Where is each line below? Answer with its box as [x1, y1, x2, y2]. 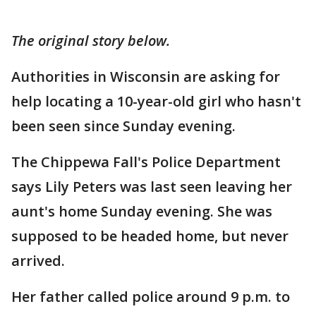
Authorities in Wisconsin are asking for [11, 66, 280, 86]
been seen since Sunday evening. [11, 116, 236, 135]
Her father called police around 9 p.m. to [11, 286, 290, 306]
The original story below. [11, 30, 170, 50]
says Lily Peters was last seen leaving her [11, 176, 292, 196]
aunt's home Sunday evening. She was [11, 201, 272, 221]
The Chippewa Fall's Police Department [11, 152, 281, 171]
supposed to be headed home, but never [11, 226, 288, 245]
